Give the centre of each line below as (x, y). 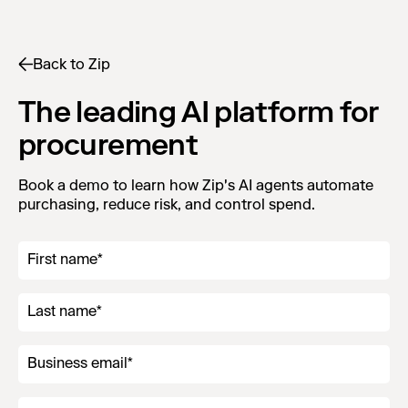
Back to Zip (71, 64)
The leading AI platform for (199, 112)
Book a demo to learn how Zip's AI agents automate (196, 185)
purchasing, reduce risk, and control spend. (167, 204)
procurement (108, 145)
